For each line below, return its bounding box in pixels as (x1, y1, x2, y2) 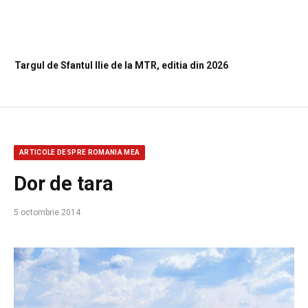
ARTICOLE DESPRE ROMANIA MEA (19, 148, 140, 156)
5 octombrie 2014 (14, 207, 80, 217)
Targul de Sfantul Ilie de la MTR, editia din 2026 (14, 59, 228, 71)
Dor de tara (14, 171, 113, 195)
